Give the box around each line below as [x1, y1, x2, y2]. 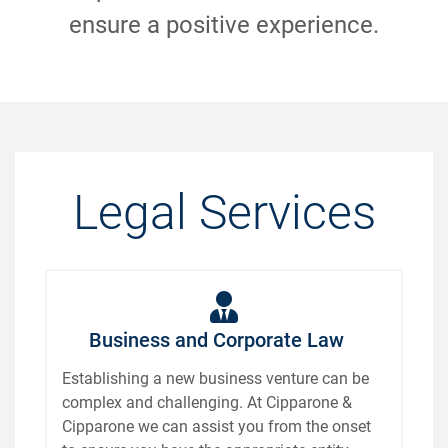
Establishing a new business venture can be [62, 366, 369, 388]
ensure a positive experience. [69, 7, 379, 40]
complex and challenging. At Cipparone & [62, 390, 352, 412]
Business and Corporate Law [89, 325, 344, 352]
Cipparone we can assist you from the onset [62, 414, 371, 436]
